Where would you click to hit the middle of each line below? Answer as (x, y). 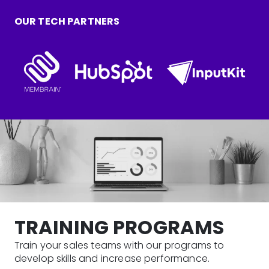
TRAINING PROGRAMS (119, 228)
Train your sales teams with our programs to (119, 246)
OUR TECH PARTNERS (67, 22)
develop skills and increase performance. (112, 259)
